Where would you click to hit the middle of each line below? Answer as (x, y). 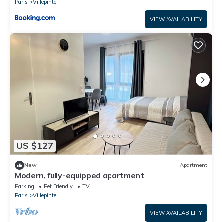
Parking (25, 186)
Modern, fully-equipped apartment (80, 175)
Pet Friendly (58, 186)
